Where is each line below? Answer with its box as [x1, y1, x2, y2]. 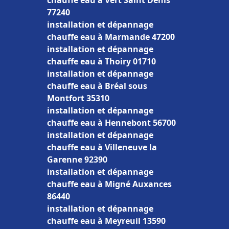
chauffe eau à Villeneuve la [47, 142, 157, 153]
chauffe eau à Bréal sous [47, 80, 147, 91]
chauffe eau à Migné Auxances [47, 178, 172, 190]
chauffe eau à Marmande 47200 [47, 31, 175, 42]
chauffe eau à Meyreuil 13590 [47, 215, 166, 226]
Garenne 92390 [47, 154, 107, 165]
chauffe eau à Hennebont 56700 [47, 117, 176, 128]
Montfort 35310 [47, 93, 109, 104]
